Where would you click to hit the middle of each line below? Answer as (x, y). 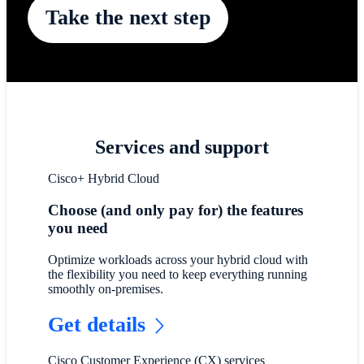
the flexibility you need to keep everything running (178, 274)
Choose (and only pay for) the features (176, 210)
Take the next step (128, 17)
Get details (97, 324)
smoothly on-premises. (106, 288)
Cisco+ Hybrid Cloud (104, 179)
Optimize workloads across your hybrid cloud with (178, 259)
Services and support (182, 147)
